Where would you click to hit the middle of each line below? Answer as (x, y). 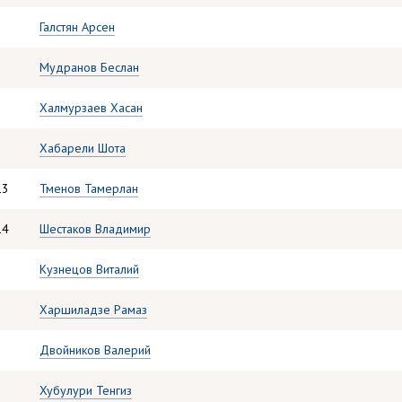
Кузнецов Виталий (89, 269)
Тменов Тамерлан (89, 188)
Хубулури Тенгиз (86, 390)
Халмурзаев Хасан (91, 108)
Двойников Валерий (95, 350)
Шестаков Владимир (95, 229)
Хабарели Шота (83, 148)
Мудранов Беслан (89, 67)
